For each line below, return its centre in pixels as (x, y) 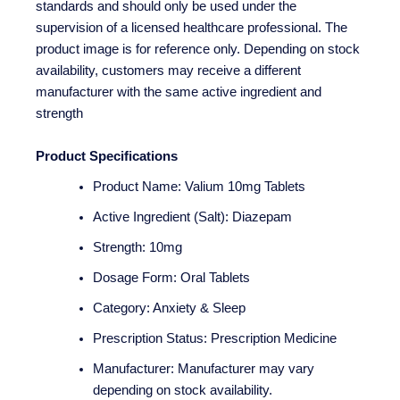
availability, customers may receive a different (168, 71)
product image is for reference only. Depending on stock (198, 50)
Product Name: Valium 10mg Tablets (199, 186)
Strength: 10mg (137, 247)
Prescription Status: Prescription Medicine (214, 338)
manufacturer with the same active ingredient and (179, 92)
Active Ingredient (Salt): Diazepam (192, 217)
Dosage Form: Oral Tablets (171, 277)
